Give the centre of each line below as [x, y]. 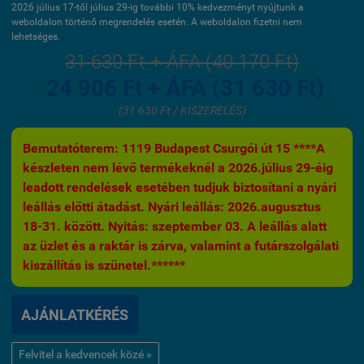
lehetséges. [36, 37]
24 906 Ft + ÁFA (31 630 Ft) [185, 88]
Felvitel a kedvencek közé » [85, 354]
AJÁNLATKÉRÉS [75, 315]
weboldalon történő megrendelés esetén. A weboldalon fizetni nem [157, 22]
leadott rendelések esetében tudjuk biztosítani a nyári [180, 187]
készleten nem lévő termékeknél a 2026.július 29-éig [178, 168]
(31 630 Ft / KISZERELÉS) [182, 110]
